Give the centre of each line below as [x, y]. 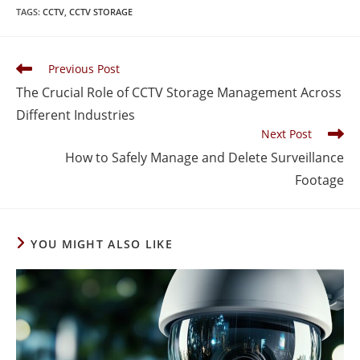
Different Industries [76, 115]
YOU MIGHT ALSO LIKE [102, 244]
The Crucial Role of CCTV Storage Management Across [179, 92]
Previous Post [84, 69]
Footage [319, 180]
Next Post [286, 134]
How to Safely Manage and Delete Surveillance [205, 157]
